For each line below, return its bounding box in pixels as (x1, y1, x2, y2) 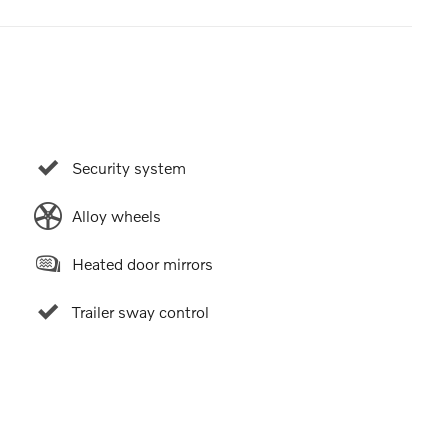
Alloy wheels (71, 205, 161, 225)
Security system (71, 157, 186, 177)
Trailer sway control (71, 301, 209, 321)
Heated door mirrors (71, 253, 213, 273)
